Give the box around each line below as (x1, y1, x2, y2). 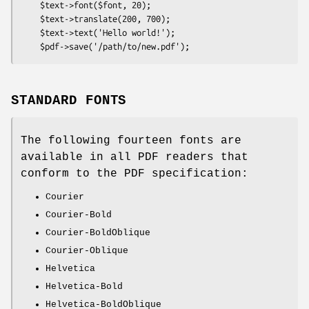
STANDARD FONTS (11, 92, 127, 108)
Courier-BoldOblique (46, 227, 150, 238)
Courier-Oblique (46, 245, 128, 256)
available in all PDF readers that (21, 150, 248, 163)
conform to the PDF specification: (21, 167, 248, 180)
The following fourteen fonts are (21, 134, 241, 147)
